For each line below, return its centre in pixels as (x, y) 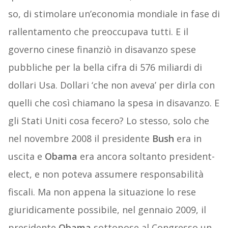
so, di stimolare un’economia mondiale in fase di (114, 14)
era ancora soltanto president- (146, 156)
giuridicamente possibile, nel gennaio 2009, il (107, 210)
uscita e (26, 156)
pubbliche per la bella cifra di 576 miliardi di (105, 67)
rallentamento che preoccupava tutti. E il (98, 32)
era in (188, 139)
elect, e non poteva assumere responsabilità (106, 174)
